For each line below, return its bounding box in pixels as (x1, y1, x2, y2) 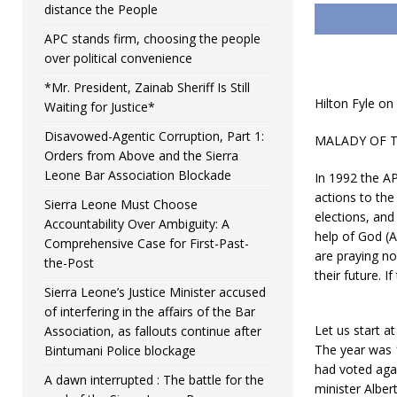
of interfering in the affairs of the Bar (44, 303, 255, 320)
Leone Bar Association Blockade (44, 167, 231, 183)
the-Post (44, 254, 94, 271)
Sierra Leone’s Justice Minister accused (44, 284, 266, 300)
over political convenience (44, 50, 192, 66)
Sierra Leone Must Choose (44, 196, 198, 213)
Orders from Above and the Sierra (44, 147, 238, 164)
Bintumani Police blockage (44, 342, 196, 359)
